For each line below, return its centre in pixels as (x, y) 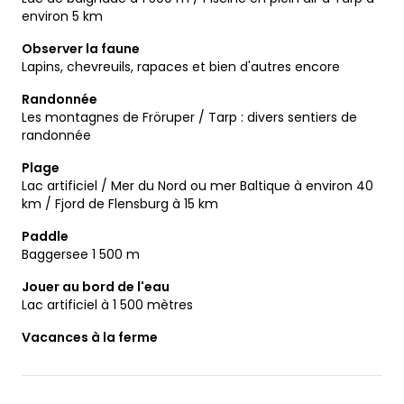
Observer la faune (81, 48)
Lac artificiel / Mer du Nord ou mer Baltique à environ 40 (197, 185)
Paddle (45, 236)
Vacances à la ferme (90, 337)
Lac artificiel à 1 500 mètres (107, 304)
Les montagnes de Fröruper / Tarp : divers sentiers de (189, 117)
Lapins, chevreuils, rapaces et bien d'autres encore (181, 66)
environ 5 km (62, 16)
